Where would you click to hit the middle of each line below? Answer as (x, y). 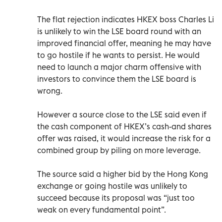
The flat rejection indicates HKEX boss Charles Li (126, 19)
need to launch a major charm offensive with (119, 67)
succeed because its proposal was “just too (116, 197)
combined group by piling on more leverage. (119, 150)
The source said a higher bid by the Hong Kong (123, 174)
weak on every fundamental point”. (102, 209)
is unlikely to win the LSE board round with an (119, 31)
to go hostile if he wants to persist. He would (118, 55)
